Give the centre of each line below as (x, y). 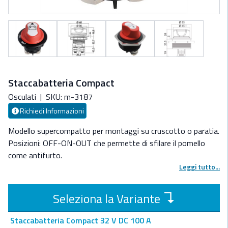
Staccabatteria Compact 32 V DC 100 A (81, 221)
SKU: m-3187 (69, 97)
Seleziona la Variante (106, 199)
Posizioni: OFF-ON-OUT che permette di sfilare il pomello (107, 143)
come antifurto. (35, 155)
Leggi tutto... (199, 167)
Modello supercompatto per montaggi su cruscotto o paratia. (114, 131)
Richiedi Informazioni (52, 111)
